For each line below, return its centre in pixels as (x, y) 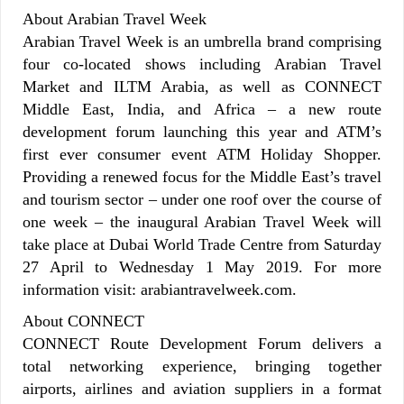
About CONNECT (83, 321)
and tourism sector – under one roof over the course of (202, 199)
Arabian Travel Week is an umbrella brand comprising (202, 41)
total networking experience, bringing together (202, 366)
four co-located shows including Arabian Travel (202, 64)
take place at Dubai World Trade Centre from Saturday (202, 244)
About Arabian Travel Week (115, 18)
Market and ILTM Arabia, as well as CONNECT (202, 86)
